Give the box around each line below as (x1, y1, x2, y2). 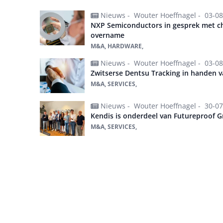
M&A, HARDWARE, (91, 42, 143, 51)
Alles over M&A (50, 150, 101, 160)
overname (91, 30, 124, 40)
